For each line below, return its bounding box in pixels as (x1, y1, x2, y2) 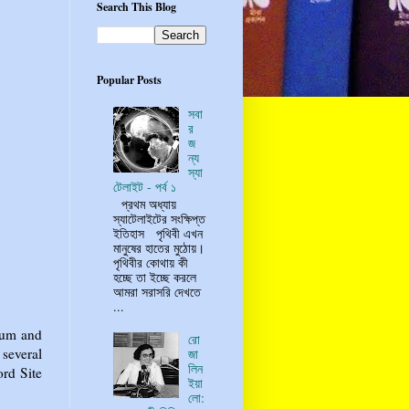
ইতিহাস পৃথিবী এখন (112, 225, 203, 243)
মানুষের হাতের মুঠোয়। (112, 239, 204, 257)
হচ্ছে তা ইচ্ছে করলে (112, 268, 196, 287)
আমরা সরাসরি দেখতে (112, 283, 201, 301)
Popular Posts (97, 71, 162, 88)
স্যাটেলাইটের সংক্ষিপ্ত (112, 210, 205, 228)
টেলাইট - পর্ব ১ (112, 178, 176, 196)
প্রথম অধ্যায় (112, 195, 176, 214)
